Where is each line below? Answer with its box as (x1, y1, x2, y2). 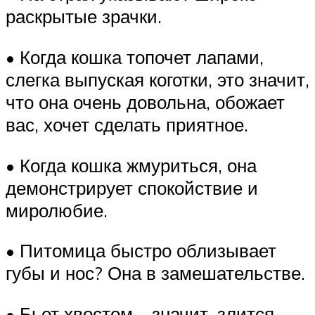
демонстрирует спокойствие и (6, 176, 258, 199)
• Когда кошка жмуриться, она (6, 153, 257, 176)
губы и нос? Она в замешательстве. (6, 262, 305, 285)
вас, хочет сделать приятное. (6, 112, 248, 136)
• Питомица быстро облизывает (6, 239, 276, 262)
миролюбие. (6, 198, 108, 221)
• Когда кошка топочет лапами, (6, 45, 264, 68)
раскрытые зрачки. (6, 5, 162, 28)
